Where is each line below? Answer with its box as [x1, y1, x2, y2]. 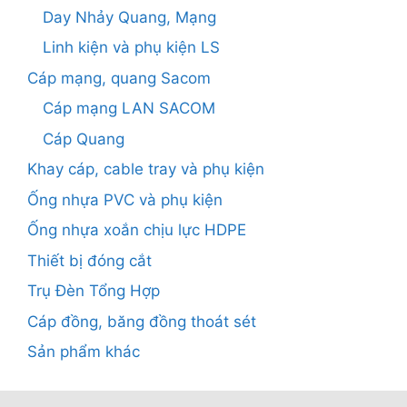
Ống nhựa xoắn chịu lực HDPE [27, 221, 246, 240]
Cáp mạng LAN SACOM [43, 99, 215, 118]
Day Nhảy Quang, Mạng [43, 7, 216, 26]
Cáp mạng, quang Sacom [27, 68, 211, 87]
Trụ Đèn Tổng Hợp [27, 282, 160, 301]
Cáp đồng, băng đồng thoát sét [27, 312, 256, 331]
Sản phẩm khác [27, 342, 140, 362]
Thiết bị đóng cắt [27, 251, 152, 270]
